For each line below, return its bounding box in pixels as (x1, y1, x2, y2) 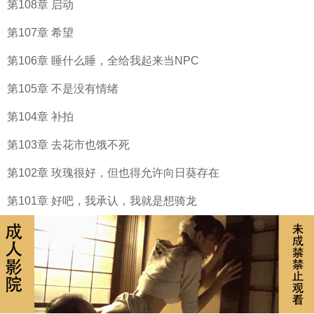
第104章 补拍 (7, 111, 74, 123)
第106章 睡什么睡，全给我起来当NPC (7, 55, 199, 67)
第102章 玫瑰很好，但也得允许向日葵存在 (7, 167, 219, 179)
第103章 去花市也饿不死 (7, 139, 130, 151)
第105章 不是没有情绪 (7, 83, 118, 95)
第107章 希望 (7, 27, 74, 39)
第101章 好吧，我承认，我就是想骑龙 (7, 195, 197, 207)
